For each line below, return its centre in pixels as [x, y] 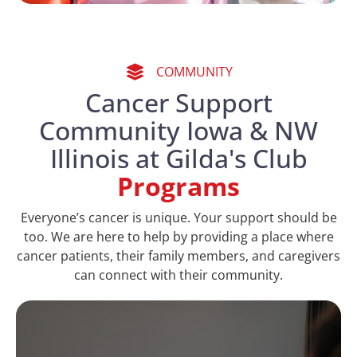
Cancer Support [178, 102]
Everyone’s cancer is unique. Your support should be [178, 217]
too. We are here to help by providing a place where [178, 236]
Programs [178, 186]
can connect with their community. [178, 275]
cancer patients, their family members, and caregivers [178, 255]
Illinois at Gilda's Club [178, 158]
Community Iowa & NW [178, 130]
